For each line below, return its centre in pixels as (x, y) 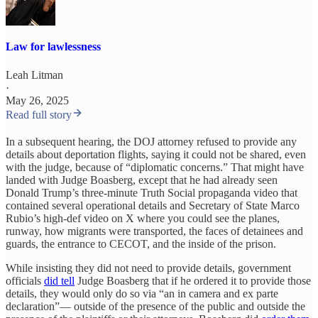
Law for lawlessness (53, 47)
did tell (59, 280)
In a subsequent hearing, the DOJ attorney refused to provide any (151, 141)
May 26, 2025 (37, 100)
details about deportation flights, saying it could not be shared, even (156, 154)
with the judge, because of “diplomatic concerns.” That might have (155, 167)
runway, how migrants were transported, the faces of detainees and (154, 231)
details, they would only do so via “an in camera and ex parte (142, 293)
